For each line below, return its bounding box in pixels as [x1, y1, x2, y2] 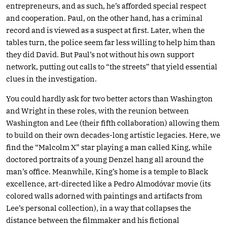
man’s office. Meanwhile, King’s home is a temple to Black [6, 166, 208, 176]
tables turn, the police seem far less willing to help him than [6, 37, 215, 47]
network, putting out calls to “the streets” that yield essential [6, 61, 217, 71]
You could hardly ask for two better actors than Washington [6, 93, 213, 103]
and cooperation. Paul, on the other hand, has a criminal [6, 13, 203, 23]
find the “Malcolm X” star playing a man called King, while [6, 142, 212, 152]
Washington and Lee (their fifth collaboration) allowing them [6, 118, 219, 128]
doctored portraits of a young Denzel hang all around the [6, 154, 204, 164]
